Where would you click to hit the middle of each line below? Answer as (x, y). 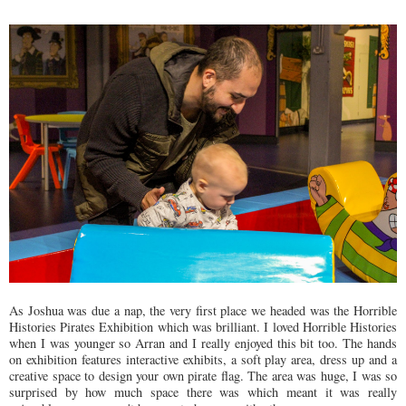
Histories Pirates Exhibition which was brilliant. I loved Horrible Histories (203, 327)
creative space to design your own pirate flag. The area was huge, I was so (203, 376)
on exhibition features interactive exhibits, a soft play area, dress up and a (203, 360)
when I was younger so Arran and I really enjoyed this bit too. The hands (203, 343)
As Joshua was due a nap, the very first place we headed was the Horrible (203, 311)
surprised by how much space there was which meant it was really (203, 392)
